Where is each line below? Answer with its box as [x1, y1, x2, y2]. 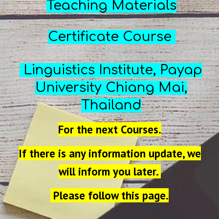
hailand [89, 98, 141, 112]
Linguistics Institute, [20, 63, 160, 77]
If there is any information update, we [18, 146, 201, 160]
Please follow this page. [50, 188, 169, 202]
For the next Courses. [58, 122, 161, 136]
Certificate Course [47, 30, 175, 44]
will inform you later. [58, 164, 161, 178]
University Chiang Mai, [35, 81, 187, 95]
